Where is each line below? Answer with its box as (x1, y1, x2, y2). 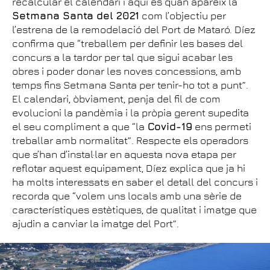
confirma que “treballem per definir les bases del (12, 37, 243, 49)
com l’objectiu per (139, 10, 226, 22)
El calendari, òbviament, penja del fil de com (12, 93, 221, 105)
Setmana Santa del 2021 (12, 10, 139, 22)
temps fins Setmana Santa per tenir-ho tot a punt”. (12, 79, 248, 91)
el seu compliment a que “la (12, 121, 145, 133)
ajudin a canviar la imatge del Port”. (12, 218, 181, 230)
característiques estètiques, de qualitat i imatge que (12, 204, 257, 216)
